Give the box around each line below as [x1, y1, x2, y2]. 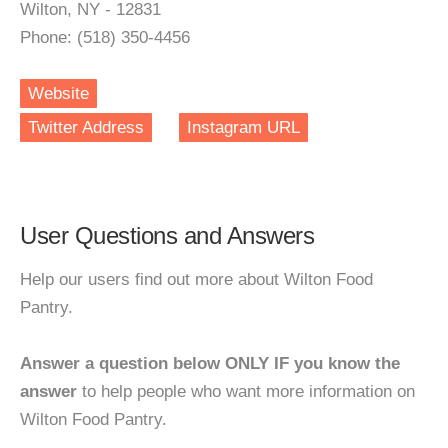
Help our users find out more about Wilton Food [20, 270, 373, 289]
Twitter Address [28, 118, 144, 137]
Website [28, 84, 89, 103]
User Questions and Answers [20, 222, 314, 249]
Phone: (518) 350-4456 [20, 28, 190, 47]
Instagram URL [187, 118, 300, 137]
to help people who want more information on [77, 382, 415, 401]
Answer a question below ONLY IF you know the [20, 354, 400, 373]
